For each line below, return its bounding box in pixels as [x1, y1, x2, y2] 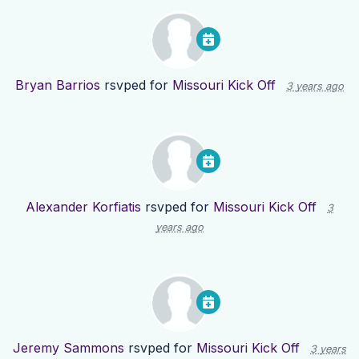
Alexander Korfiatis [26, 199, 141, 216]
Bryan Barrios [15, 77, 100, 94]
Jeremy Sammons [13, 340, 124, 357]
